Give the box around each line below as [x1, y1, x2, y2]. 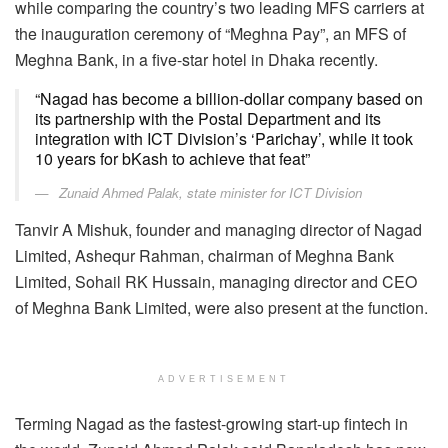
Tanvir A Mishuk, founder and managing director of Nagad [15, 217, 422, 241]
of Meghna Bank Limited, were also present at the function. [15, 295, 428, 319]
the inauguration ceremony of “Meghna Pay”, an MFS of [15, 21, 406, 45]
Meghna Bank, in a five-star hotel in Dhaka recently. [15, 47, 378, 71]
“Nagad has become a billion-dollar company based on [35, 86, 423, 110]
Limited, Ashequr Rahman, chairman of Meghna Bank [15, 243, 394, 267]
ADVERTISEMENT [158, 373, 290, 384]
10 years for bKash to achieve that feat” [35, 146, 310, 170]
